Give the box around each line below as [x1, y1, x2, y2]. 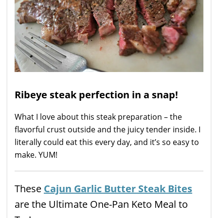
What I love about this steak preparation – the [15, 111, 182, 122]
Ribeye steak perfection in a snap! [15, 88, 178, 101]
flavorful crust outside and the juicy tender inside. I [15, 124, 200, 135]
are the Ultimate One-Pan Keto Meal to [15, 197, 188, 211]
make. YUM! [15, 149, 57, 160]
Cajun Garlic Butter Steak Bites [44, 182, 192, 195]
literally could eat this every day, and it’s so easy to [15, 136, 199, 147]
